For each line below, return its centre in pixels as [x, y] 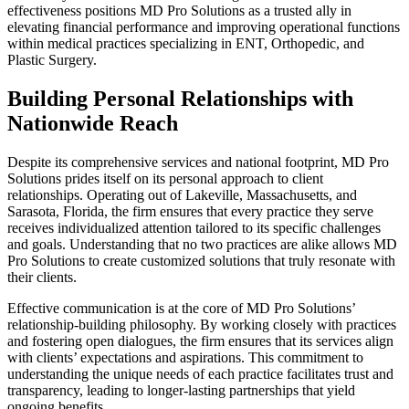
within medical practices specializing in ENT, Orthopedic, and [186, 43]
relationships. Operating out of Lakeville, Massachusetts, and [182, 194]
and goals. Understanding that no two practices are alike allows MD [202, 244]
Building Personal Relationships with [180, 98]
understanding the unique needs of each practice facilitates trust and [200, 373]
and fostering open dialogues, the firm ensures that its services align [200, 341]
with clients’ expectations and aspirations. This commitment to [185, 357]
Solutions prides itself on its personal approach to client [165, 178]
